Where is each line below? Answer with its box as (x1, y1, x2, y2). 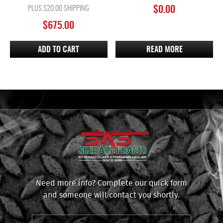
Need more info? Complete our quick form (36, 176, 187, 189)
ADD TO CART (38, 45, 80, 54)
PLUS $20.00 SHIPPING (28, 4, 90, 12)
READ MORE (146, 45, 183, 54)
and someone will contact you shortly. (43, 188, 180, 201)
